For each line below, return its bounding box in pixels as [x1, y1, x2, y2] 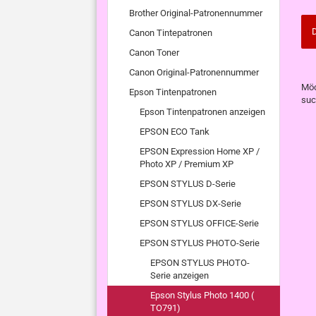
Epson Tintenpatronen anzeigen [140, 107, 265, 117]
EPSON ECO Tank [140, 126, 209, 137]
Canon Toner [129, 47, 179, 58]
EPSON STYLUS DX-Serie [140, 198, 241, 209]
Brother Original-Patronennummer [129, 8, 262, 18]
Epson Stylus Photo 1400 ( [150, 290, 254, 300]
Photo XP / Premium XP [140, 159, 233, 169]
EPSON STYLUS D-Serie [140, 178, 236, 189]
